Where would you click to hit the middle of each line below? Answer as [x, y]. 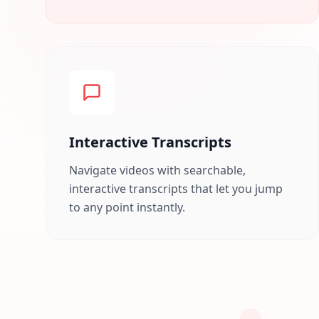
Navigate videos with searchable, [157, 170]
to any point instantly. [127, 207]
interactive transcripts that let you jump [176, 189]
